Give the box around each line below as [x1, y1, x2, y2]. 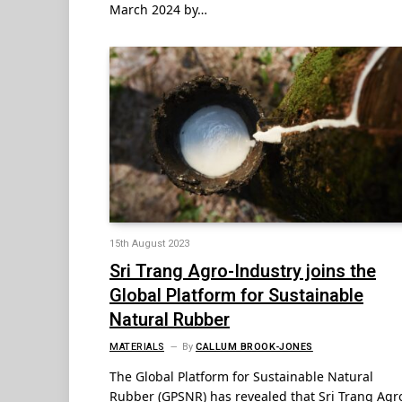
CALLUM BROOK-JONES [195, 338, 313, 354]
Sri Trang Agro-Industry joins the [109, 258, 376, 284]
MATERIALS [109, 338, 164, 354]
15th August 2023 [109, 235, 189, 251]
